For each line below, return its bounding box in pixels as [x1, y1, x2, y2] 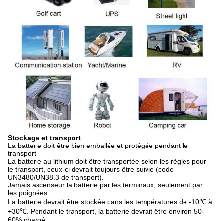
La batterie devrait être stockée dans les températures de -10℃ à [8, 197, 212, 206]
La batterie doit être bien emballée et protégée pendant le [8, 141, 188, 149]
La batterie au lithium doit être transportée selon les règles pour [8, 157, 206, 165]
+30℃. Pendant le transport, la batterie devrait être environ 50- [8, 207, 204, 215]
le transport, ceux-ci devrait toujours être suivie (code [8, 165, 174, 173]
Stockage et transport [8, 133, 81, 142]
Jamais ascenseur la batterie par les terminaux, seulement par [8, 181, 203, 189]
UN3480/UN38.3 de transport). [8, 173, 104, 181]
